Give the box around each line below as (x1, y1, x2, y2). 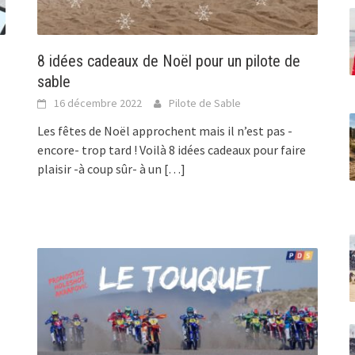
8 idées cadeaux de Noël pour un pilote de (37, 52, 301, 71)
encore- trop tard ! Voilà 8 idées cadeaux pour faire (37, 142, 307, 158)
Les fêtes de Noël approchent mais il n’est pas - (37, 123, 293, 139)
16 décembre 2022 (54, 96, 143, 111)
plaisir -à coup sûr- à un (37, 161, 162, 177)
